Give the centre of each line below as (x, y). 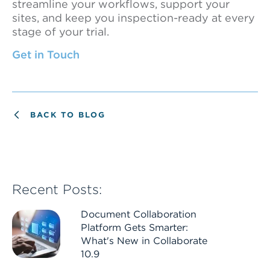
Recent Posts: (57, 189)
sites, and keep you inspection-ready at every (133, 18)
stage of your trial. (61, 32)
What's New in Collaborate (144, 241)
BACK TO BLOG (68, 115)
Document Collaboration (138, 214)
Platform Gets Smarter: (134, 228)
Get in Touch (46, 55)
